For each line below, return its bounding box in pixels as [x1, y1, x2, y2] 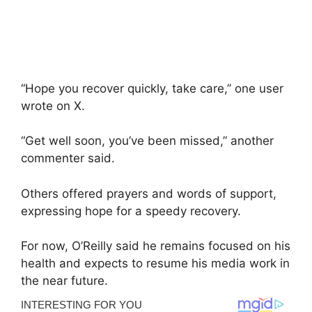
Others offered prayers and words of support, [21, 186, 276, 201]
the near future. [21, 274, 108, 288]
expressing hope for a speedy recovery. [21, 203, 241, 218]
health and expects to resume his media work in [21, 256, 290, 271]
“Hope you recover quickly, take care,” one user [21, 81, 283, 95]
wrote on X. [21, 98, 85, 113]
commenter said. [21, 151, 115, 166]
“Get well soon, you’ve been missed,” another [21, 134, 274, 148]
